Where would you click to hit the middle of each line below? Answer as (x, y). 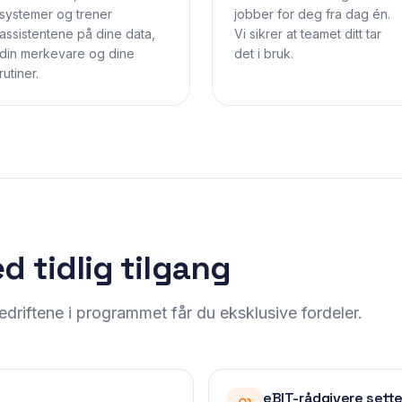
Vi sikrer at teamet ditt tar (308, 34)
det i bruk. (264, 53)
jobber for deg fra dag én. (312, 14)
